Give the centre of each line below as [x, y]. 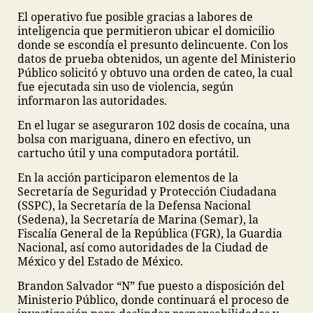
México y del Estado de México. [100, 261]
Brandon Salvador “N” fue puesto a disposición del [151, 286]
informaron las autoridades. [92, 101]
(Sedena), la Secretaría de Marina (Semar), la [138, 219]
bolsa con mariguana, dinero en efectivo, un [134, 139]
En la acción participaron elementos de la [128, 177]
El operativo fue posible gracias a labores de [135, 17]
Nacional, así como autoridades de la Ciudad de [143, 247]
